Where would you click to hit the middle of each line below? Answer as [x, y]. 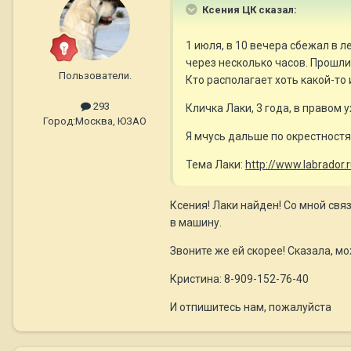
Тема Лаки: [215, 164]
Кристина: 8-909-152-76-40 [239, 279]
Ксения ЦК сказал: [248, 9]
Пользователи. [95, 75]
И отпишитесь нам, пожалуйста [251, 307]
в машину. [196, 222]
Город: [59, 121]
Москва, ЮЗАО [111, 121]
